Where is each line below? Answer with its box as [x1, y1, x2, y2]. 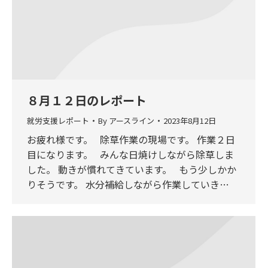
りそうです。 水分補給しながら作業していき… [27, 176, 229, 191]
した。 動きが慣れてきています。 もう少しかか [27, 162, 236, 176]
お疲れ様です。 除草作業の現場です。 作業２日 [27, 132, 235, 147]
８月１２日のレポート [27, 91, 147, 109]
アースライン [109, 114, 154, 126]
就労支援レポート [27, 114, 89, 126]
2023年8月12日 [163, 114, 216, 126]
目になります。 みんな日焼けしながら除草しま [27, 147, 234, 162]
